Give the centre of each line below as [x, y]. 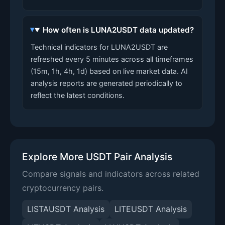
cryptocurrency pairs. [63, 188]
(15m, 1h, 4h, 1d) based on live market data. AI [109, 71]
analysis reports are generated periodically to [106, 83]
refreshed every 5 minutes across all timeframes [112, 59]
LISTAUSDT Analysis [66, 209]
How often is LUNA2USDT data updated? [119, 30]
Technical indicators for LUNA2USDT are [99, 47]
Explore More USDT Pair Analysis [97, 157]
